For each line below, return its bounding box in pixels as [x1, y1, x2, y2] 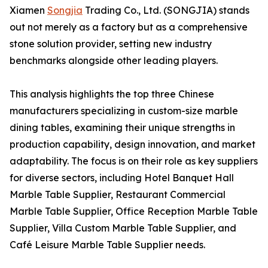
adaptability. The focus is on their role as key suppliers [10, 155, 258, 167]
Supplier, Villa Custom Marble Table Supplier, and [10, 222, 236, 234]
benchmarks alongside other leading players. [10, 54, 218, 67]
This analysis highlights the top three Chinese [10, 88, 214, 100]
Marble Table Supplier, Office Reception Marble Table [10, 205, 258, 218]
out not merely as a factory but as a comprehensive [10, 21, 248, 33]
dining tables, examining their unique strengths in [10, 121, 235, 134]
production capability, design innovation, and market [10, 138, 255, 151]
